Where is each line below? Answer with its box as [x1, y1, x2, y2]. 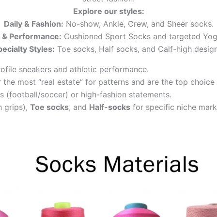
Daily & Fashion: [3, 19, 63, 29]
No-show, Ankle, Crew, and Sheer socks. [63, 19, 214, 29]
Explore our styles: [73, 6, 144, 16]
